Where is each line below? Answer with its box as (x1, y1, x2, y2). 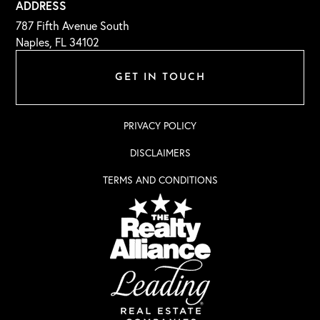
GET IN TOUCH (114, 72, 206, 84)
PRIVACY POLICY (124, 119, 196, 133)
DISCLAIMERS (129, 146, 191, 160)
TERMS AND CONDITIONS (102, 174, 218, 187)
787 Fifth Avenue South (16, 19, 130, 34)
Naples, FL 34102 (16, 35, 100, 50)
